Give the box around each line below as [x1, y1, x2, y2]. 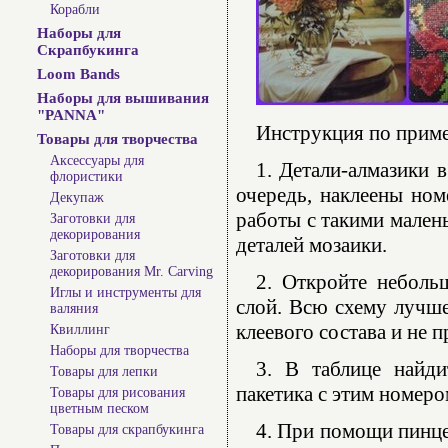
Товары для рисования [50, 385, 185, 400]
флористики [50, 169, 123, 184]
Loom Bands [37, 66, 120, 82]
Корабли [50, 2, 100, 17]
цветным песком [50, 401, 149, 416]
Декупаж [50, 190, 104, 205]
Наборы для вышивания [37, 90, 209, 106]
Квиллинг [50, 322, 110, 337]
